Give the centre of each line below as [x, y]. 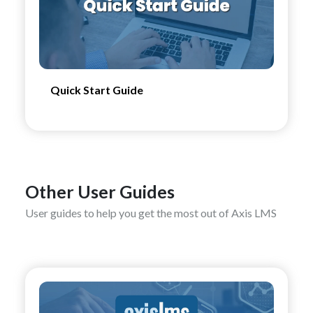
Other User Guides [100, 191]
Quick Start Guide [97, 90]
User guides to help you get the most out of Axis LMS [151, 213]
